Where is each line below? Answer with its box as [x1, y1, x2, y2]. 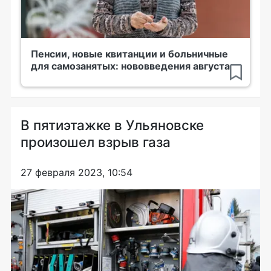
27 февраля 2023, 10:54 [21, 166, 132, 178]
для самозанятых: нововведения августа [31, 59, 230, 72]
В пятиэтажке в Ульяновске [21, 116, 204, 133]
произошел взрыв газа [21, 133, 171, 150]
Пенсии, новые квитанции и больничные [31, 47, 228, 60]
